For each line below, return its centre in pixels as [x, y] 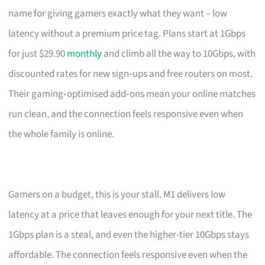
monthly [85, 54]
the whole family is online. [62, 134]
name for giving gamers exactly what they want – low [118, 13]
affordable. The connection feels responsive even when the [128, 255]
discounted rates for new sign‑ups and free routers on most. [131, 74]
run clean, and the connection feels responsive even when [126, 114]
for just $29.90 [38, 54]
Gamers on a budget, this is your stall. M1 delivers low [117, 194]
